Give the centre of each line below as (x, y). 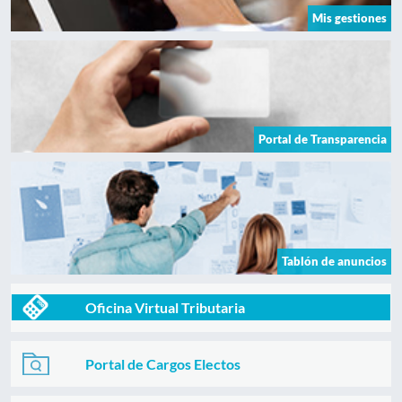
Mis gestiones (350, 17)
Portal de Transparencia (323, 140)
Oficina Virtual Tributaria (166, 307)
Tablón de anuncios (334, 261)
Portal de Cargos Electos (163, 363)
